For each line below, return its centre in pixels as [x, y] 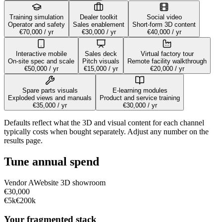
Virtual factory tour [167, 54]
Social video [164, 17]
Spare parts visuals [50, 90]
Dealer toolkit [99, 17]
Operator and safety [36, 24]
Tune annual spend [52, 161]
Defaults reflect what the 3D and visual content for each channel [104, 122]
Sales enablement [99, 24]
